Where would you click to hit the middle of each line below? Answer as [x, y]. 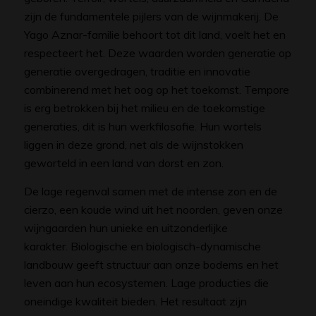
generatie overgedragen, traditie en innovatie [137, 72]
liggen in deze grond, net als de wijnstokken [133, 145]
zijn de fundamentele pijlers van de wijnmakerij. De [151, 17]
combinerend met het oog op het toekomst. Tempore [156, 90]
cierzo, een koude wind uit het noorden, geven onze [153, 209]
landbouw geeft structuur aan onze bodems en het [151, 264]
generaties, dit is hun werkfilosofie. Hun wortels [142, 127]
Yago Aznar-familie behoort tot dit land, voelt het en [154, 35]
